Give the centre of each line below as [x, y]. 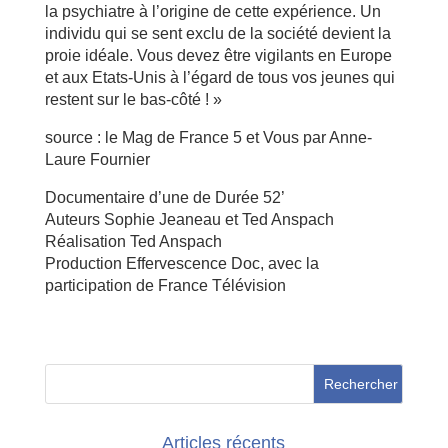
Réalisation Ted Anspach [133, 241]
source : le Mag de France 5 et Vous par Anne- [208, 137]
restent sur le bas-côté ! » [133, 99]
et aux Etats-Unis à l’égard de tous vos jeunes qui [219, 77]
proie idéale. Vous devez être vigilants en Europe [218, 55]
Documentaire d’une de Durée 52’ [164, 197]
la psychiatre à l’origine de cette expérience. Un [212, 11]
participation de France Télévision [165, 285]
